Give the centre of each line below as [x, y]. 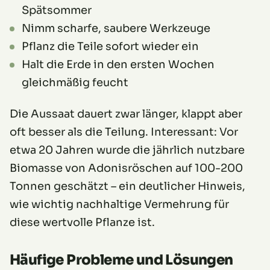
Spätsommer [57, 11]
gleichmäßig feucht [75, 83]
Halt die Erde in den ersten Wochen [118, 65]
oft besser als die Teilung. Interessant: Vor [124, 132]
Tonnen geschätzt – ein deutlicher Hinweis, [127, 187]
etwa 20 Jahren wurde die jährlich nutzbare [127, 150]
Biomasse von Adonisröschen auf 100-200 [126, 168]
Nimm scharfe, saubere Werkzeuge [116, 29]
